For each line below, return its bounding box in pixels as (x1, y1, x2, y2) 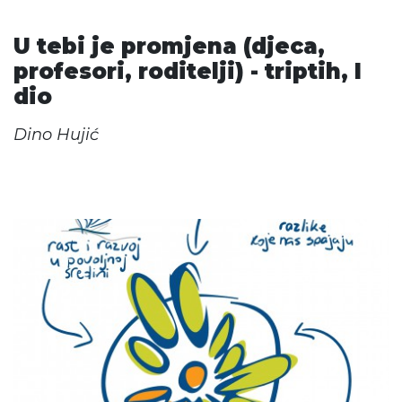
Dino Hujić (13, 124, 99, 144)
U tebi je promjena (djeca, (13, 32, 325, 59)
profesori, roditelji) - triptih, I (13, 57, 362, 84)
